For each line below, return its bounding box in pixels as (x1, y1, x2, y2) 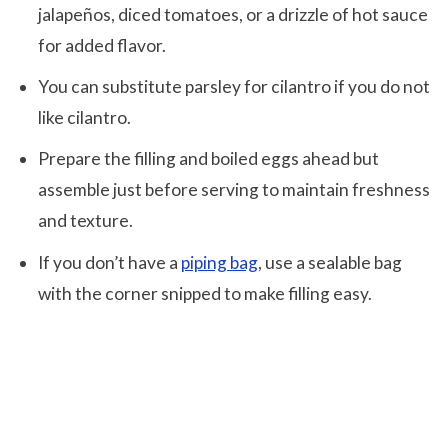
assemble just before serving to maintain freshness (37, 179, 430, 201)
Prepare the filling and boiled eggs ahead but (37, 148, 379, 170)
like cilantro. (37, 107, 131, 129)
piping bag (180, 251, 258, 273)
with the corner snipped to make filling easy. (37, 282, 372, 304)
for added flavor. (37, 34, 166, 56)
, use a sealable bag (257, 251, 402, 273)
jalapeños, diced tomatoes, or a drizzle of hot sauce (37, 3, 428, 25)
